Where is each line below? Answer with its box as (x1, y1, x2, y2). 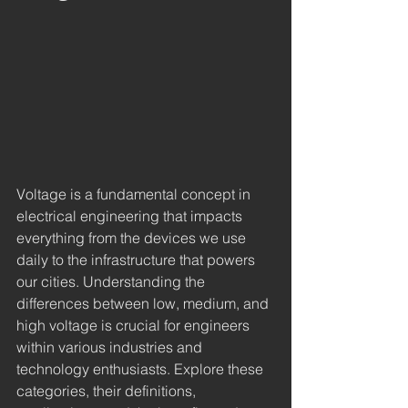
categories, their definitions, (16, 381, 199, 400)
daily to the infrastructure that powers (16, 250, 259, 269)
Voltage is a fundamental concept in (16, 184, 254, 203)
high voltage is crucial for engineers (16, 315, 253, 334)
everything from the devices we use (16, 228, 250, 247)
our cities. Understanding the (16, 271, 209, 291)
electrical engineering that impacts (16, 206, 246, 225)
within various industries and (16, 337, 206, 356)
